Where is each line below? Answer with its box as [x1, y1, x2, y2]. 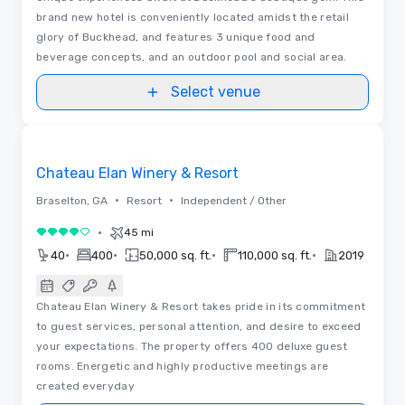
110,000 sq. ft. [238, 248, 312, 262]
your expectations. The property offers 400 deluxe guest [36, 339, 348, 353]
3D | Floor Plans [170, 118, 250, 131]
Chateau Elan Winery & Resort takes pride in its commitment [36, 299, 366, 313]
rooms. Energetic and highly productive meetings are [36, 359, 329, 372]
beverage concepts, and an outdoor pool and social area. [36, 50, 347, 63]
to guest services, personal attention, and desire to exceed [36, 319, 362, 333]
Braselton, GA [36, 193, 108, 207]
